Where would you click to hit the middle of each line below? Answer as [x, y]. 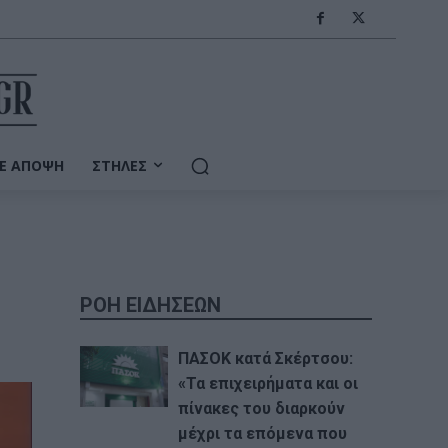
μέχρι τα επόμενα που [262, 433]
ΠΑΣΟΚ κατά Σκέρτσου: [265, 358]
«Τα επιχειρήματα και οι [267, 383]
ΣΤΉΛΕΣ [119, 165]
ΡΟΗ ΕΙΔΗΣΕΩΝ [150, 304]
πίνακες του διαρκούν [261, 408]
